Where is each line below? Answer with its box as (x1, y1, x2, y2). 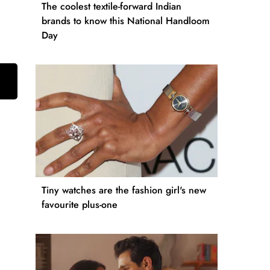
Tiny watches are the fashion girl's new (42, 183, 206, 198)
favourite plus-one (42, 198, 118, 212)
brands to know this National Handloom (42, 14, 210, 28)
